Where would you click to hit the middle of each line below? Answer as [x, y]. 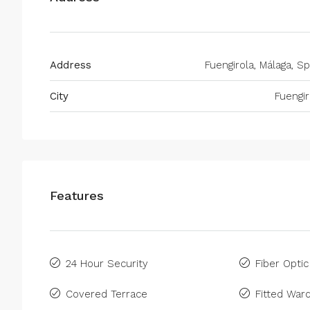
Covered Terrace [107, 294]
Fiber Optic [282, 264]
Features [77, 196]
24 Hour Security [107, 264]
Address [71, 65]
